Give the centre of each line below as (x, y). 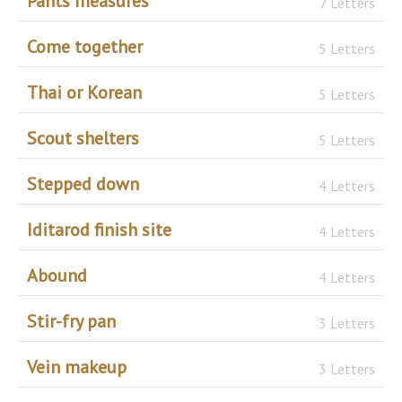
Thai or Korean (84, 92)
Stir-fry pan (71, 321)
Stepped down (83, 184)
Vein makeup (77, 367)
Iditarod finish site (99, 229)
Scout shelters (83, 138)
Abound (57, 275)
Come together (85, 46)
